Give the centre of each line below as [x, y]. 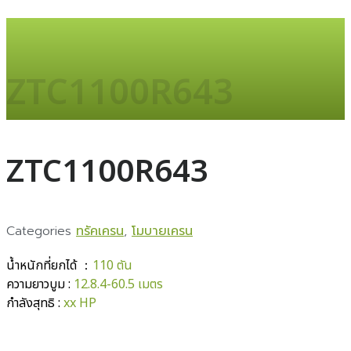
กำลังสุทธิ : [35, 304]
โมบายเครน [162, 232]
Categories [39, 232]
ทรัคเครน [100, 232]
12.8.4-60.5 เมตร [118, 285]
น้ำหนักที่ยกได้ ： [49, 266]
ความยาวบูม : [40, 285]
